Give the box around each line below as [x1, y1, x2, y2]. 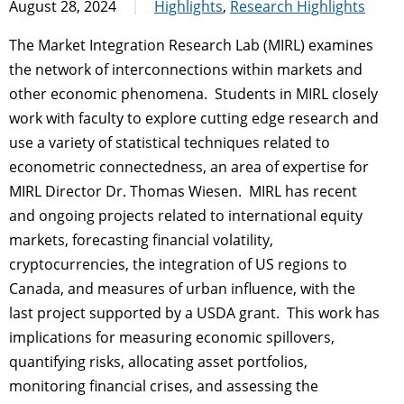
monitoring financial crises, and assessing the [9, 375, 318, 396]
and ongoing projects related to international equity [9, 205, 363, 225]
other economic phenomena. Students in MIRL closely [9, 83, 378, 104]
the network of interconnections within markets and [9, 59, 363, 79]
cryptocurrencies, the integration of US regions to [9, 253, 347, 274]
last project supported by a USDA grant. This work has [9, 302, 380, 323]
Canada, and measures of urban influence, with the [9, 278, 355, 298]
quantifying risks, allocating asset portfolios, [9, 351, 308, 372]
